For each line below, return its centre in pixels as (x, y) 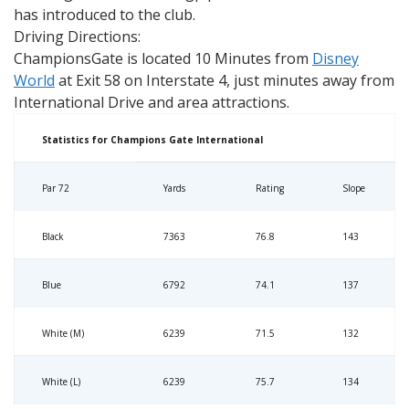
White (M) (63, 333)
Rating (270, 188)
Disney (336, 58)
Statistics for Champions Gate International (152, 140)
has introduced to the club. (105, 15)
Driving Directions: (77, 37)
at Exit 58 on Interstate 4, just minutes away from (225, 80)
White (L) (61, 382)
